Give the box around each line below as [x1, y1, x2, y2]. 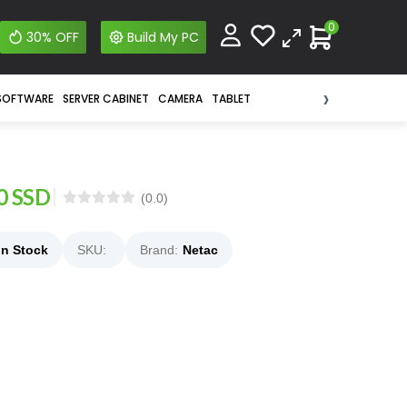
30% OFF [25, 28, 79, 46]
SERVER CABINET [62, 91, 149, 106]
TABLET [211, 91, 251, 106]
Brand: [140, 243, 178, 257]
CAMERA [157, 91, 203, 106]
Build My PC [126, 28, 199, 46]
